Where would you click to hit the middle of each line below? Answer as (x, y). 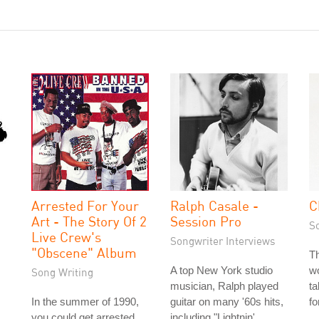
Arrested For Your (85, 205)
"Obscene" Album (84, 252)
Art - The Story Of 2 (89, 221)
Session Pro (206, 221)
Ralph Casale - (214, 205)
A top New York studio (221, 270)
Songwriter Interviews (223, 241)
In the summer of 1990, (85, 302)
